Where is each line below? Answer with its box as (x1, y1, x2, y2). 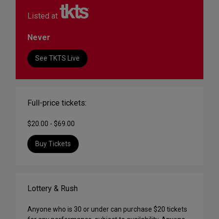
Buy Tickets (35, 140, 71, 148)
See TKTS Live (35, 54, 80, 63)
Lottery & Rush (27, 184, 78, 194)
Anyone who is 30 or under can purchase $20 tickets (27, 205, 187, 214)
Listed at (27, 11, 60, 21)
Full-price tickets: (27, 98, 87, 108)
